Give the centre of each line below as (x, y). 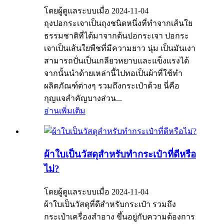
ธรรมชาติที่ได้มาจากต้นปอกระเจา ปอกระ (116, 36)
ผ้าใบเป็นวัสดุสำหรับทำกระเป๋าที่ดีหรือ (120, 154)
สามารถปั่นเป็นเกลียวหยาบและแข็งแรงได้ (116, 61)
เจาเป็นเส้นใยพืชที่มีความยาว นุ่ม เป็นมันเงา (120, 48)
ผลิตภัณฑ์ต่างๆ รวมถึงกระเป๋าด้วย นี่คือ (112, 86)
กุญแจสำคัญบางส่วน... (83, 98)
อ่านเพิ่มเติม (65, 111)
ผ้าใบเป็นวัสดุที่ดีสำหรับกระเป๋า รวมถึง (110, 204)
